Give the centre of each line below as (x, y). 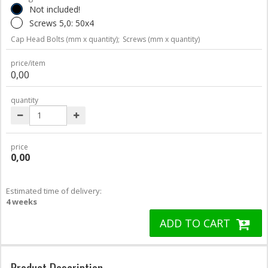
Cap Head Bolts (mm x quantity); (65, 39)
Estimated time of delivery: (54, 191)
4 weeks (22, 201)
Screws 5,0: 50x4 (62, 23)
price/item (28, 63)
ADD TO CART (197, 223)
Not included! (55, 9)
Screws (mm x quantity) (161, 39)
